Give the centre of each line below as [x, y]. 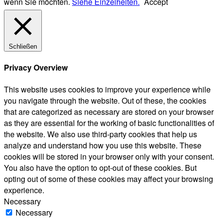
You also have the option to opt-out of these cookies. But [100, 167]
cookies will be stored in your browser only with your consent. [109, 156]
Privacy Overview [36, 68]
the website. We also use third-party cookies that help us [100, 134]
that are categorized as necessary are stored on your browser [109, 111]
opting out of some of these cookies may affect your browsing [109, 179]
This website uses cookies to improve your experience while [107, 89]
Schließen [23, 47]
